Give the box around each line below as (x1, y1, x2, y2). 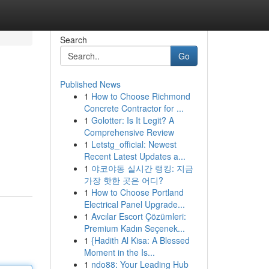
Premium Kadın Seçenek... (83, 222, 185, 234)
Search (59, 34, 87, 46)
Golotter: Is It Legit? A (91, 114, 174, 126)
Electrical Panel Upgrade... (83, 198, 185, 210)
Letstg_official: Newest (91, 138, 177, 150)
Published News (59, 78, 121, 90)
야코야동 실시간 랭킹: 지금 (91, 162, 193, 174)
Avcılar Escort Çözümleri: (91, 210, 186, 222)
